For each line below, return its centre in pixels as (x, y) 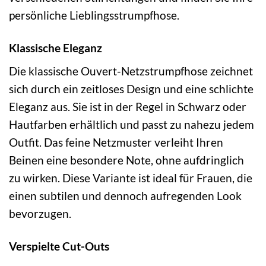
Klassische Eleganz (56, 47)
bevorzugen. (40, 214)
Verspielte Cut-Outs (59, 246)
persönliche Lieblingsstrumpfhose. (94, 15)
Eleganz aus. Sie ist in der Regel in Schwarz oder (128, 107)
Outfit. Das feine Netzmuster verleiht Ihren (116, 142)
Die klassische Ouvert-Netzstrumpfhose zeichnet (131, 71)
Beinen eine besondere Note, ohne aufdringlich (126, 160)
